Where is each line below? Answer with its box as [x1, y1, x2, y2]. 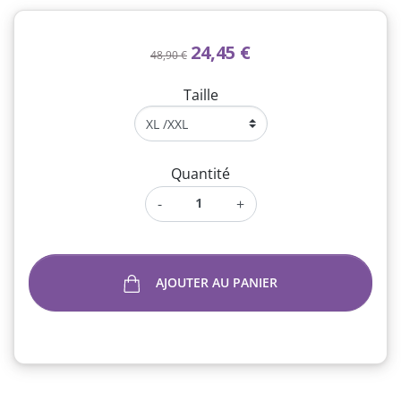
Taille [183, 85, 218, 105]
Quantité [171, 164, 230, 183]
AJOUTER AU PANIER [155, 274, 277, 291]
